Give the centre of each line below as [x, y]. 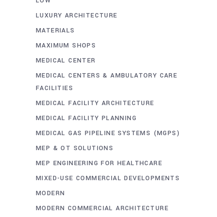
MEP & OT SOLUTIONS [75, 148]
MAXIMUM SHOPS [66, 46]
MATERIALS [55, 31]
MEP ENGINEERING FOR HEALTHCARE [99, 163]
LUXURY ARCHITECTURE [77, 15]
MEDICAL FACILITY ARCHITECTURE [95, 103]
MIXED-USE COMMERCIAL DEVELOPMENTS [108, 178]
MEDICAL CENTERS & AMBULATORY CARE [107, 76]
